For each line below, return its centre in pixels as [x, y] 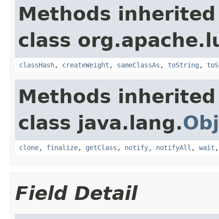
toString [183, 65]
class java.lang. [100, 123]
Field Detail [76, 193]
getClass [101, 147]
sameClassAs [138, 65]
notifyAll [174, 147]
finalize [62, 147]
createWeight [86, 65]
